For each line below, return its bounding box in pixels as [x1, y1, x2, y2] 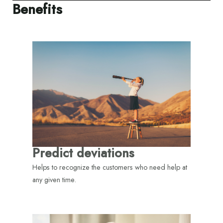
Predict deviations [32, 144, 134, 162]
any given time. [32, 175, 76, 185]
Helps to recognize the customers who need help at [32, 162, 187, 172]
